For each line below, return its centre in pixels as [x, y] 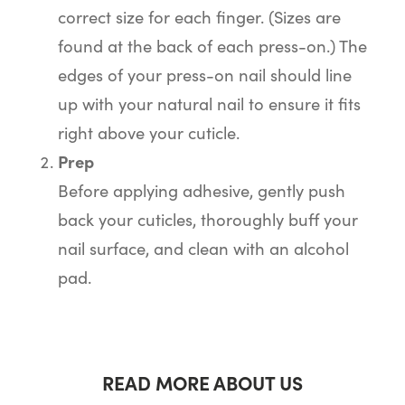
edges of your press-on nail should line [205, 75]
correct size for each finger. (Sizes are [199, 17]
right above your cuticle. [151, 132]
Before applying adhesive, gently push [202, 190]
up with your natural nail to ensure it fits [209, 104]
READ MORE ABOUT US [202, 383]
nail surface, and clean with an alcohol [203, 248]
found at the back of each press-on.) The [212, 46]
